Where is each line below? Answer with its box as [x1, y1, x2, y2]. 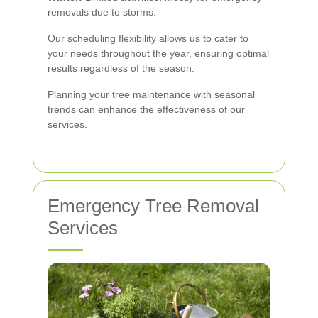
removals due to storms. [48, 6, 156, 18]
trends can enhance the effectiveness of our [48, 103, 245, 115]
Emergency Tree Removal [48, 194, 259, 216]
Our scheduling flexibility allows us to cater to [48, 32, 248, 44]
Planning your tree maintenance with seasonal [48, 88, 255, 100]
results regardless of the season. [48, 62, 194, 74]
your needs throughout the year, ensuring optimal [48, 47, 269, 59]
